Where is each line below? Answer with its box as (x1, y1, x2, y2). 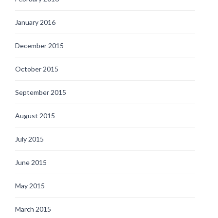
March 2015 (15, 204, 51, 213)
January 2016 (15, 18, 55, 26)
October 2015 (15, 64, 58, 73)
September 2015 (15, 88, 66, 96)
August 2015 (15, 111, 55, 120)
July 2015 (15, 134, 44, 143)
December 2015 (15, 41, 64, 50)
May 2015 (15, 181, 45, 190)
